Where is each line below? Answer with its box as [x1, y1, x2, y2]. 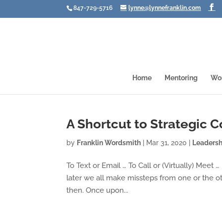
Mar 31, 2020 [146, 139, 187, 147]
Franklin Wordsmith [77, 139, 141, 147]
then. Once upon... [66, 186, 129, 195]
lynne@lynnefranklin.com [128, 4, 201, 11]
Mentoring [165, 74, 198, 82]
